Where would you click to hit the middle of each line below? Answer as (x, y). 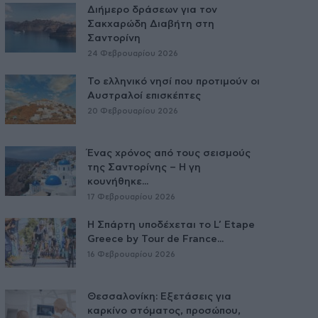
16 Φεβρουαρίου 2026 (131, 254)
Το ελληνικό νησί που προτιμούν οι (173, 81)
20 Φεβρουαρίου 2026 (132, 111)
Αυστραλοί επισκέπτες (144, 95)
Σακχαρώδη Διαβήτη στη (150, 24)
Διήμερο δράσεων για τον (152, 10)
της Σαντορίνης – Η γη (144, 167)
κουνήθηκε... (117, 181)
